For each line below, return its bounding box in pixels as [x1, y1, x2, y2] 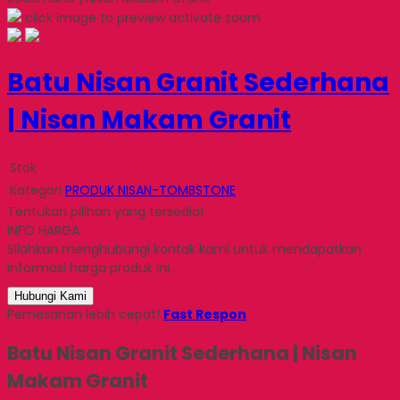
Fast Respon [163, 304, 246, 323]
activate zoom [169, 9, 261, 27]
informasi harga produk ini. [7, 258, 172, 277]
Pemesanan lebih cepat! [7, 304, 163, 323]
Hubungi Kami [14, 288, 87, 303]
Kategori [10, 180, 62, 199]
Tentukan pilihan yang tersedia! [7, 202, 204, 221]
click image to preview [25, 9, 165, 27]
